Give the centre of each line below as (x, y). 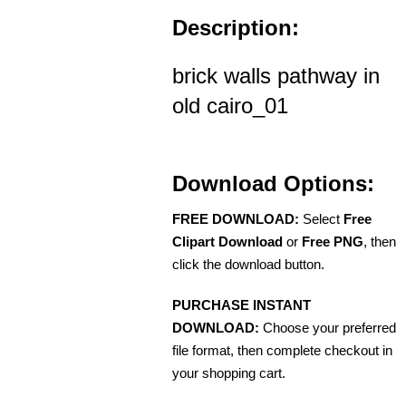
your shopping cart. (229, 373)
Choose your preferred (328, 328)
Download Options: (273, 184)
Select (321, 219)
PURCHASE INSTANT (242, 305)
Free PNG (333, 242)
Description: (236, 28)
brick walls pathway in (276, 76)
